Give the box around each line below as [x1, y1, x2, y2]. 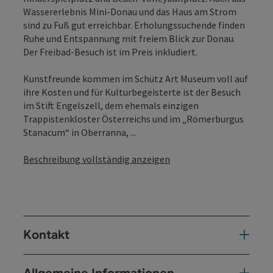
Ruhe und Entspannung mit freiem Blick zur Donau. [23, 32, 235, 44]
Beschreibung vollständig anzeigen [23, 152, 170, 165]
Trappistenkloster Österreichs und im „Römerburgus [23, 112, 244, 125]
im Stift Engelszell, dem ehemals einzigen [23, 99, 199, 112]
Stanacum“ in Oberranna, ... [23, 126, 136, 138]
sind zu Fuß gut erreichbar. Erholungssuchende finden [23, 18, 245, 31]
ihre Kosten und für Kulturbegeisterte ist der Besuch [23, 85, 241, 98]
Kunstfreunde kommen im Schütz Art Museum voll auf [23, 72, 248, 85]
